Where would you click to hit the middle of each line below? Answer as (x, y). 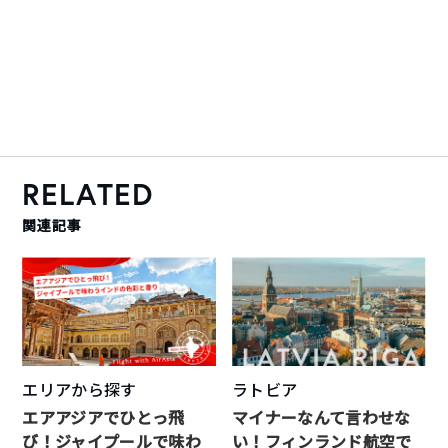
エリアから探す (79, 390)
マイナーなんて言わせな (321, 418)
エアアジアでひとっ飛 (103, 418)
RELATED (88, 194)
